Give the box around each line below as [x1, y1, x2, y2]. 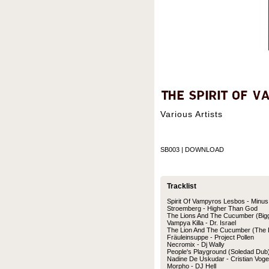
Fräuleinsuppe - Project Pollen [167, 234, 254, 241]
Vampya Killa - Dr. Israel [167, 219, 236, 226]
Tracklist [167, 182, 196, 190]
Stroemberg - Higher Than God [167, 205, 258, 212]
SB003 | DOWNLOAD [160, 146, 224, 153]
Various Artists [160, 109, 223, 119]
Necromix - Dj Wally [167, 241, 225, 248]
